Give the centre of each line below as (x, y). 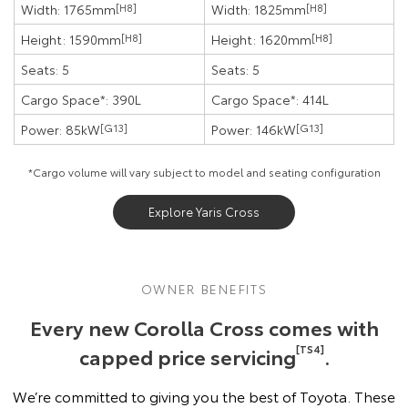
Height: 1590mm (71, 40)
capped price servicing (187, 357)
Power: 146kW (254, 130)
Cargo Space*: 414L (270, 100)
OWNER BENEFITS (204, 289)
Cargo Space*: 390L (81, 100)
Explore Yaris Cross (204, 212)
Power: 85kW (61, 130)
